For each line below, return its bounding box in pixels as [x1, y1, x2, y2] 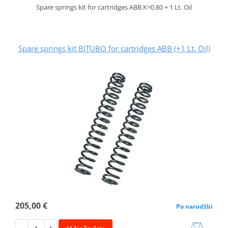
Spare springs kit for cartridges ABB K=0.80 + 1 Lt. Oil [36, 3, 192, 12]
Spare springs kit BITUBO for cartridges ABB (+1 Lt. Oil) [18, 43, 210, 54]
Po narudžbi [176, 202, 213, 211]
